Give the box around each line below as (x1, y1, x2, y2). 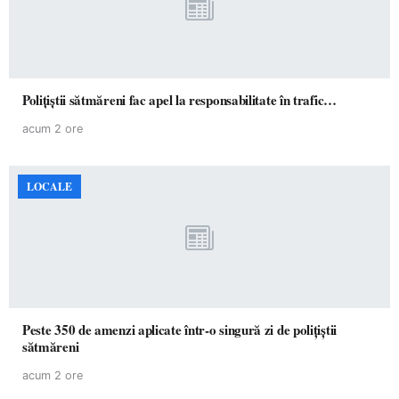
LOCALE (27, 179, 72, 194)
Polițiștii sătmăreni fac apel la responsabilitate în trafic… (279, 90, 337, 110)
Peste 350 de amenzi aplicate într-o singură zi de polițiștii (22, 320, 337, 339)
